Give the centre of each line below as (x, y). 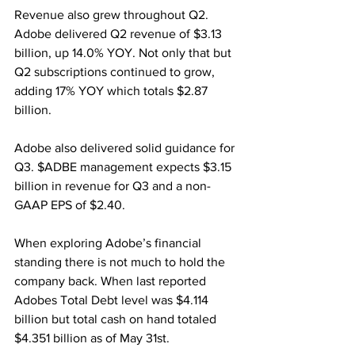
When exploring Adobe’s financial (109, 243)
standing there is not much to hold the (121, 262)
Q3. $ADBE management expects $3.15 (124, 167)
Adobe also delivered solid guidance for (126, 148)
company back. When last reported (112, 281)
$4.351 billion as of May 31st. (92, 338)
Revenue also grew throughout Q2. (113, 15)
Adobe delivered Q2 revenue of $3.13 (120, 34)
